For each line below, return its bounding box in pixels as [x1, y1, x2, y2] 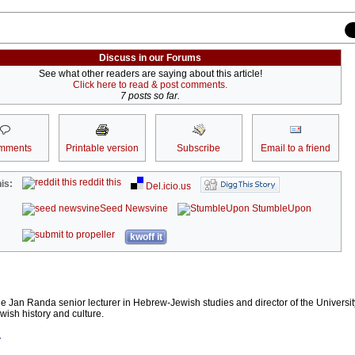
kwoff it [129, 231, 162, 243]
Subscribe [177, 143, 220, 155]
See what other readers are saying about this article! [38, 68, 262, 80]
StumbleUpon [250, 203, 312, 215]
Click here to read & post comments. [73, 79, 227, 91]
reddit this [77, 177, 122, 189]
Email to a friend [260, 143, 330, 155]
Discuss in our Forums [99, 52, 201, 64]
